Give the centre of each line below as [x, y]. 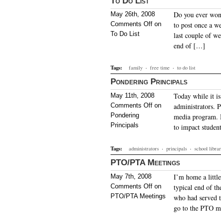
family [136, 67]
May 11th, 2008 [132, 95]
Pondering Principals [149, 81]
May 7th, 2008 [131, 177]
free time [160, 67]
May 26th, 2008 [133, 14]
